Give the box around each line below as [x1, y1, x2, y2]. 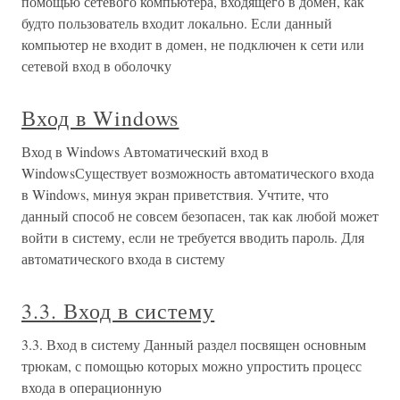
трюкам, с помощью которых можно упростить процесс [21, 356, 362, 375]
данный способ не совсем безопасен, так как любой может [21, 206, 379, 225]
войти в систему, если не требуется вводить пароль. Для [21, 228, 364, 246]
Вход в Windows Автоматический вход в [21, 142, 269, 161]
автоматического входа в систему [21, 249, 225, 268]
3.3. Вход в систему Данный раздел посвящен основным [21, 335, 366, 354]
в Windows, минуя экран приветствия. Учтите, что [21, 185, 329, 204]
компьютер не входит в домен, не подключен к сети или [21, 35, 364, 54]
